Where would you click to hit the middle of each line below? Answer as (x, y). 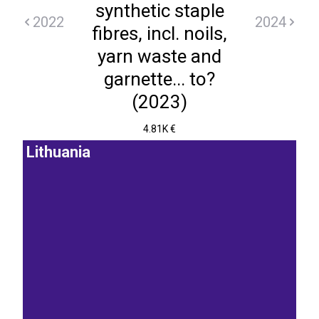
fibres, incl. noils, (159, 33)
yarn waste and (159, 56)
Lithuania (58, 152)
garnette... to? (159, 79)
